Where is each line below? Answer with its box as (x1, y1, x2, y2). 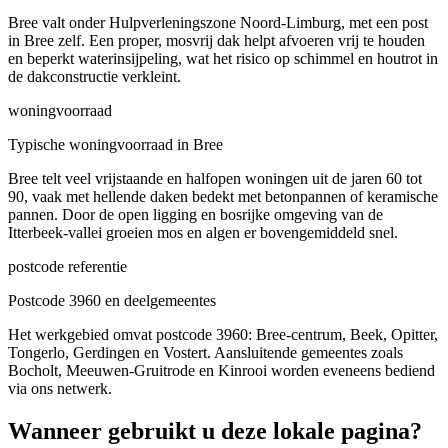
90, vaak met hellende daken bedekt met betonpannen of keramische (8, 187, 438, 205)
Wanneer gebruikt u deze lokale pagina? (8, 417, 422, 444)
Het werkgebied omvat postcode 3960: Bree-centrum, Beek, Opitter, (8, 325, 438, 343)
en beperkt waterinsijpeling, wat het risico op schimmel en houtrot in (8, 49, 438, 67)
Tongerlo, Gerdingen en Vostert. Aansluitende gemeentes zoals (8, 343, 403, 361)
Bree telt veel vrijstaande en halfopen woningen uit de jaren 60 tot (8, 169, 422, 187)
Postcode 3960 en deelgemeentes (8, 291, 216, 309)
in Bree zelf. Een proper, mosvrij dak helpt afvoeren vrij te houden (8, 31, 425, 49)
